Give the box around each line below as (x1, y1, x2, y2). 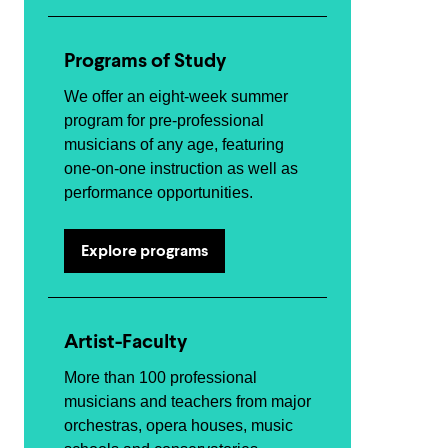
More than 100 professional (64, 369, 257, 386)
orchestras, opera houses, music (64, 417, 293, 434)
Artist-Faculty (64, 329, 187, 354)
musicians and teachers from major (64, 393, 311, 410)
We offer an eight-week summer (64, 88, 288, 105)
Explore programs (81, 241, 208, 261)
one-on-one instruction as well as (64, 160, 298, 177)
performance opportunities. (64, 184, 253, 201)
